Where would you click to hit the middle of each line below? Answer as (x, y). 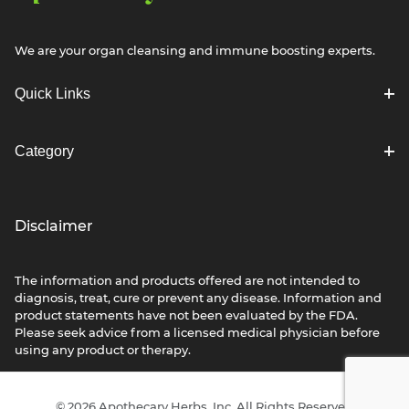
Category (44, 151)
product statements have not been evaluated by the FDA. (186, 316)
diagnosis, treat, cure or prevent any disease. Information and (198, 299)
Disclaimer (54, 226)
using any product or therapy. (103, 351)
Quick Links (52, 94)
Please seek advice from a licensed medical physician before (197, 334)
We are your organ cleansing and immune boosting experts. (195, 52)
